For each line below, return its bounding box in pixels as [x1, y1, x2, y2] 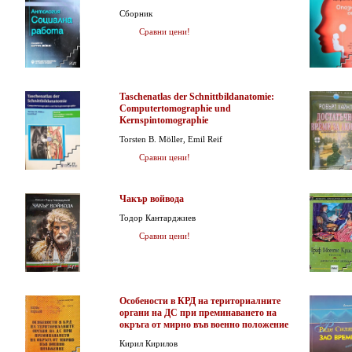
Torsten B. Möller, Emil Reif [119, 134, 222, 144]
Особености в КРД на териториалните [119, 295, 280, 306]
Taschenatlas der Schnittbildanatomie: [119, 91, 274, 102]
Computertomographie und [119, 103, 231, 114]
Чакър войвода [119, 193, 184, 204]
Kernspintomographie [119, 115, 208, 126]
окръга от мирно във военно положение [119, 319, 288, 330]
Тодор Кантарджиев [119, 213, 196, 222]
